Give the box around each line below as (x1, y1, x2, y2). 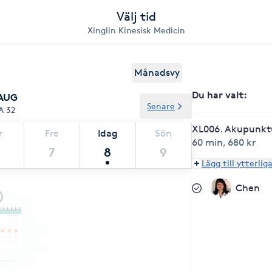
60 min (192, 137, 223, 148)
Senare (147, 101, 175, 111)
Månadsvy (134, 67, 180, 78)
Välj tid (116, 9, 156, 24)
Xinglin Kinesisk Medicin (87, 25, 185, 35)
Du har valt (192, 89, 244, 101)
